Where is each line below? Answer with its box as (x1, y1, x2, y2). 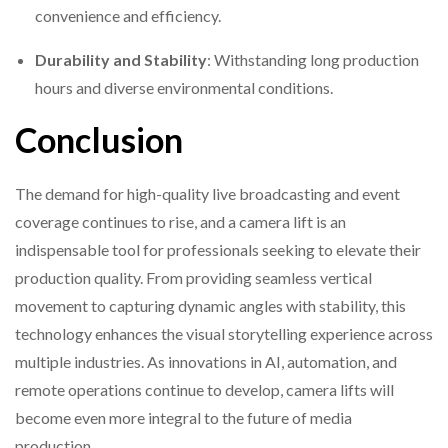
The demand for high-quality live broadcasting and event (15, 184, 400, 204)
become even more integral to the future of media (15, 408, 352, 428)
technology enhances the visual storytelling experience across (15, 324, 433, 344)
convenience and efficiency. (35, 6, 224, 26)
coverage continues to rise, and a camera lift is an (15, 212, 346, 232)
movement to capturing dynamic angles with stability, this (15, 296, 406, 316)
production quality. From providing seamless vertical (15, 268, 372, 288)
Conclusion (15, 119, 183, 161)
